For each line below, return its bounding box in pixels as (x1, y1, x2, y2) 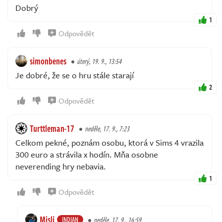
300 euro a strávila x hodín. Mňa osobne (15, 148, 158, 161)
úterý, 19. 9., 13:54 (77, 56, 121, 67)
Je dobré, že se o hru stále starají (15, 69, 134, 82)
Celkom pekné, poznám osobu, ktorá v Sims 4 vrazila (15, 136, 204, 149)
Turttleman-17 (30, 122, 74, 135)
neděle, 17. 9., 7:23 (85, 123, 129, 134)
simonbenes (30, 55, 66, 68)
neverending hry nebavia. (15, 160, 106, 173)
